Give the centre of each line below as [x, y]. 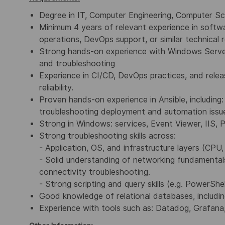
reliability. [56, 88]
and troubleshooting [77, 64]
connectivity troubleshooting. [95, 172]
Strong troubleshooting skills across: [107, 136]
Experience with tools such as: [96, 208]
